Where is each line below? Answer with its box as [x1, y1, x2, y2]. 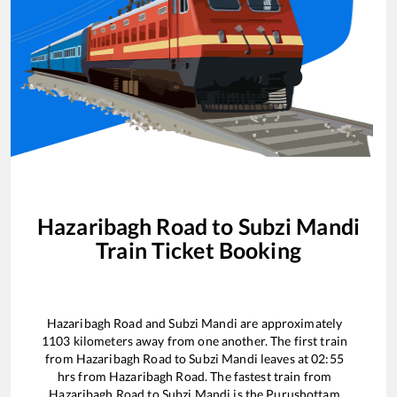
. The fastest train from [205, 368, 332, 384]
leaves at [257, 350, 312, 366]
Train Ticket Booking [96, 237, 301, 264]
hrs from [57, 368, 110, 384]
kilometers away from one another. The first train [70, 332, 348, 348]
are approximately [237, 315, 343, 331]
